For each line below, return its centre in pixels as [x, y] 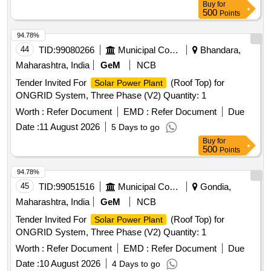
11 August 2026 [70, 127]
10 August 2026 [70, 264]
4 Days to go [136, 264]
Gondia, [214, 187]
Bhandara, [219, 50]
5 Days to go [135, 127]
